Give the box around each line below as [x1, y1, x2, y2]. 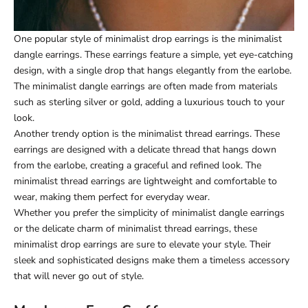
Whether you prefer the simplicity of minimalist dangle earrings [14, 206, 285, 219]
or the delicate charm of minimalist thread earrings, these [14, 221, 257, 235]
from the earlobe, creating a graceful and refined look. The [14, 158, 261, 172]
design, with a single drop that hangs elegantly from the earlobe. [14, 63, 291, 77]
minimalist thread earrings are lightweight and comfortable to [14, 174, 277, 188]
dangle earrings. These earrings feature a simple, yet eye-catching [14, 47, 293, 61]
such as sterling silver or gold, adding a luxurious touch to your [14, 95, 285, 109]
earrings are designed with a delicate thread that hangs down [14, 142, 276, 156]
